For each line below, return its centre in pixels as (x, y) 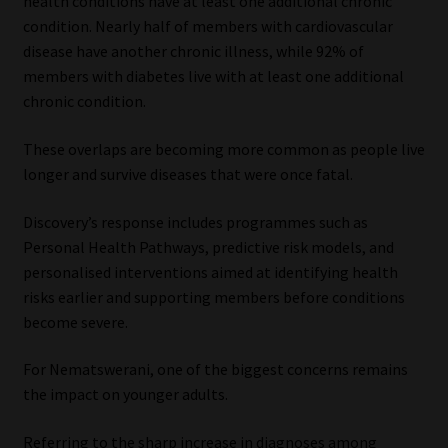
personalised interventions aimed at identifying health (210, 271)
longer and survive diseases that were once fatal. (187, 174)
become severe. (75, 321)
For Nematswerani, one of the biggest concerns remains (215, 369)
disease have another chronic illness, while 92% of (193, 51)
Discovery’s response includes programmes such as (195, 221)
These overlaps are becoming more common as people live (223, 149)
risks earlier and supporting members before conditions (213, 296)
